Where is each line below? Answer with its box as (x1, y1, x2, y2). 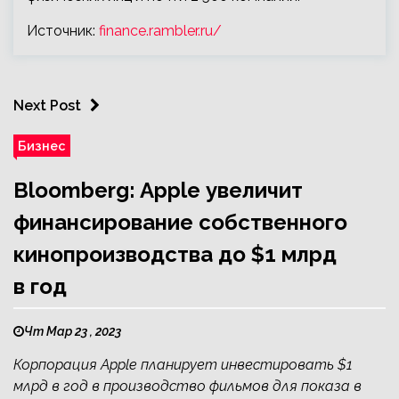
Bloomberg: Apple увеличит (13, 177, 303, 204)
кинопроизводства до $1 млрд (13, 241, 337, 268)
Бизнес (18, 138, 66, 154)
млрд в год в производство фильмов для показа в (13, 378, 362, 395)
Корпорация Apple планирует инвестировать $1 (13, 356, 353, 374)
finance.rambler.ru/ (99, 22, 222, 40)
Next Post (13, 97, 81, 115)
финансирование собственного (13, 209, 347, 236)
